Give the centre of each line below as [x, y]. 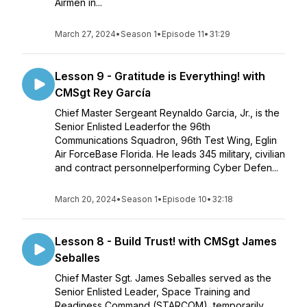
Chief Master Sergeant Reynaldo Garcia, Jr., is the [167, 113]
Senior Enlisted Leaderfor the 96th [133, 126]
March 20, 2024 [86, 199]
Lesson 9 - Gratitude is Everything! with [160, 76]
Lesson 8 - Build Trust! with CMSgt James [166, 241]
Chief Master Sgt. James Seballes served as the [163, 278]
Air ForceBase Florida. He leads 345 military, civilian [170, 154]
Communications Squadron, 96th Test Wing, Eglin [166, 140]
